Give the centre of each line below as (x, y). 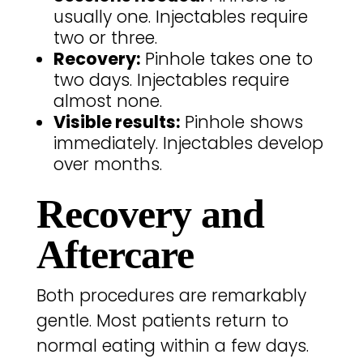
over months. (107, 164)
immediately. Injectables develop (188, 143)
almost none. (107, 100)
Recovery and (150, 214)
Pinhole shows (241, 122)
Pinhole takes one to (226, 58)
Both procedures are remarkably (171, 295)
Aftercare (115, 254)
